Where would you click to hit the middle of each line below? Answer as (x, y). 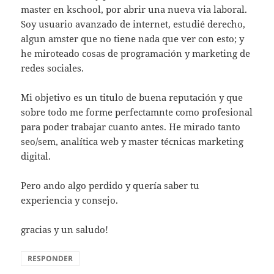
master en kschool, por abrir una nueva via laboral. (134, 9)
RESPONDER (50, 259)
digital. (36, 156)
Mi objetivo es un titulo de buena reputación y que (132, 98)
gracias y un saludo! (65, 230)
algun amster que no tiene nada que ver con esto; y (133, 39)
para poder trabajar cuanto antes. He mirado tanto (131, 127)
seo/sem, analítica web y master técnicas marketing (132, 142)
